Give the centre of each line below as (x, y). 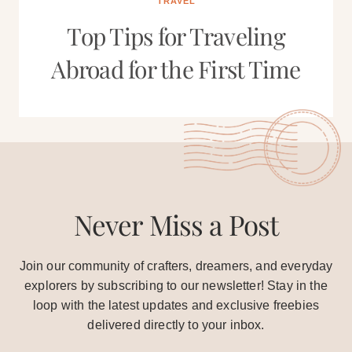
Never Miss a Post (176, 224)
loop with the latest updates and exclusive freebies (176, 305)
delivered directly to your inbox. (176, 325)
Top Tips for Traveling (176, 36)
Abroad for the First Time (176, 69)
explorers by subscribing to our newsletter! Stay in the (176, 286)
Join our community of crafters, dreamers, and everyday (176, 266)
